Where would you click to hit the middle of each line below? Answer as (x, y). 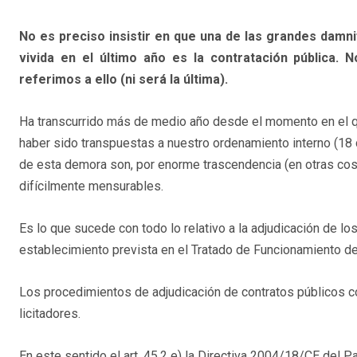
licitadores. (50, 313)
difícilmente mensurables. (91, 186)
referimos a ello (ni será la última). (124, 79)
